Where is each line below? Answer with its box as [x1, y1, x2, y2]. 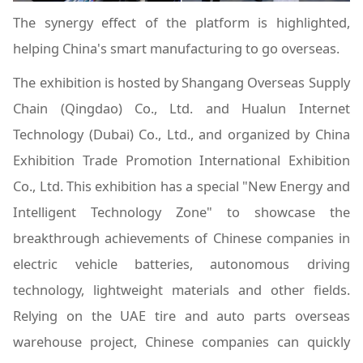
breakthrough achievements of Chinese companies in [13, 228, 350, 248]
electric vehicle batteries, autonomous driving [13, 254, 350, 274]
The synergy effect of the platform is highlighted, [13, 13, 350, 32]
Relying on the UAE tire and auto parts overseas [13, 306, 350, 326]
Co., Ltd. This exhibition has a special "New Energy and [13, 177, 350, 196]
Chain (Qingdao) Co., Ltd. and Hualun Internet [13, 99, 350, 118]
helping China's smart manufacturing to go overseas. [13, 39, 340, 58]
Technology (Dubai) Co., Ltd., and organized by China [13, 125, 350, 144]
